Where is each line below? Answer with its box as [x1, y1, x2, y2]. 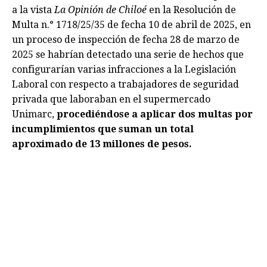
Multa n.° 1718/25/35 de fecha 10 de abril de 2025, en [12, 19, 251, 31]
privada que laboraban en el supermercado [12, 94, 210, 105]
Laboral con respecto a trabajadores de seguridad [12, 79, 239, 91]
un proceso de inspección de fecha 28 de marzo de [12, 34, 240, 46]
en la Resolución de [147, 4, 236, 16]
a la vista [12, 4, 54, 16]
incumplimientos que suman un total [12, 123, 194, 135]
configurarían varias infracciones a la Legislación [12, 64, 236, 76]
